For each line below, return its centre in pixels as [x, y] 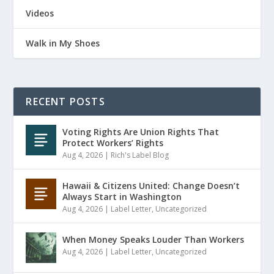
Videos [40, 13]
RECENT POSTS [65, 101]
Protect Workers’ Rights [113, 143]
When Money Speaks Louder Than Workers [154, 239]
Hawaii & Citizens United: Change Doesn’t [151, 185]
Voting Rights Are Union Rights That [141, 131]
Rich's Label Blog [140, 155]
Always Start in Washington [122, 196]
